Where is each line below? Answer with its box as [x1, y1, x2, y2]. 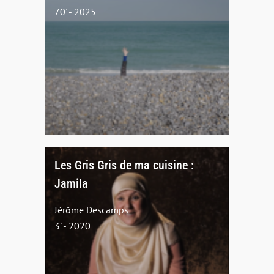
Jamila [54, 176, 88, 191]
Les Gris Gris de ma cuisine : [54, 157, 194, 172]
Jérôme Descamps [54, 203, 128, 216]
